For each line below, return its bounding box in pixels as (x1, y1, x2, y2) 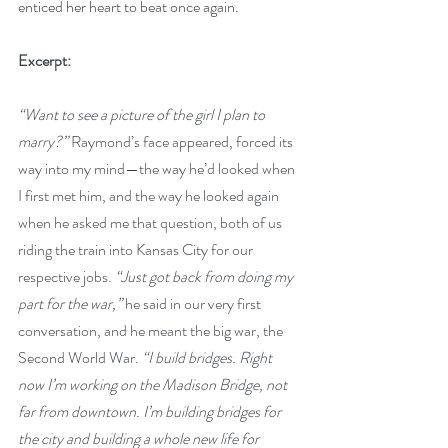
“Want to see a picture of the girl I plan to (18, 103, 268, 126)
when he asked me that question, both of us (18, 211, 285, 234)
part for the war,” (18, 292, 125, 315)
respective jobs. (18, 265, 115, 288)
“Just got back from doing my (115, 265, 296, 288)
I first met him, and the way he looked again (18, 184, 282, 207)
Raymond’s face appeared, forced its (71, 130, 296, 153)
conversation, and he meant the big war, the (18, 319, 286, 342)
